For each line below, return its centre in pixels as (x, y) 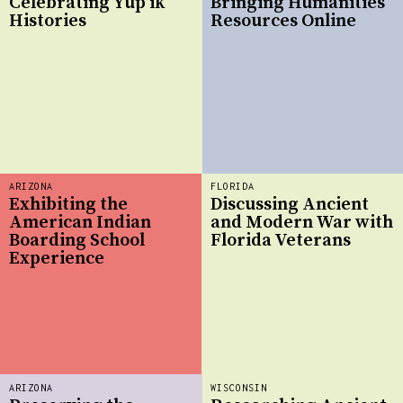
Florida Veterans (281, 240)
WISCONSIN (239, 388)
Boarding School (77, 240)
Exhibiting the (68, 204)
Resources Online (283, 21)
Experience (57, 258)
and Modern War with (302, 222)
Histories (48, 21)
